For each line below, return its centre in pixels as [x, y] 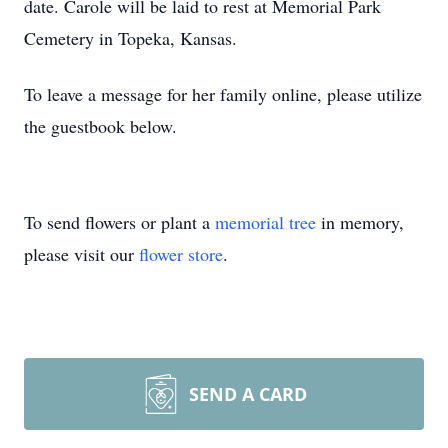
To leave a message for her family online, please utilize [223, 94]
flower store [181, 254]
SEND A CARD [248, 394]
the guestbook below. [103, 126]
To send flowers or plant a [119, 222]
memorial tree [265, 222]
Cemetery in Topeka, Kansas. [133, 38]
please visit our [81, 254]
